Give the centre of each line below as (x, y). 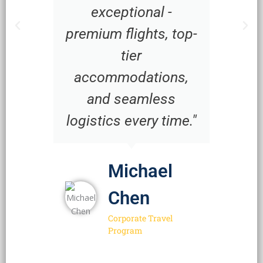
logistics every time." (131, 120)
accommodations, (131, 77)
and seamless (131, 99)
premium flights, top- (131, 33)
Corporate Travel (140, 218)
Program (125, 230)
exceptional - (131, 12)
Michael (140, 171)
